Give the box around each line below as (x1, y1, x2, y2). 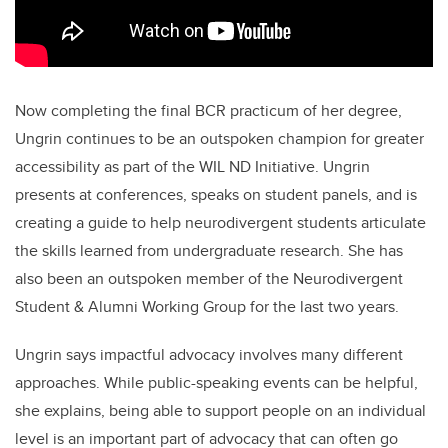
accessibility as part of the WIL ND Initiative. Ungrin (15, 155, 370, 179)
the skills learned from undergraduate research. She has (15, 239, 403, 263)
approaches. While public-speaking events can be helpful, (15, 371, 418, 395)
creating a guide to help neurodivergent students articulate (15, 211, 426, 235)
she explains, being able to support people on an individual (15, 399, 426, 423)
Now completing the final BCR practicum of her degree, (15, 99, 402, 123)
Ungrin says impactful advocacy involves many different (15, 343, 403, 367)
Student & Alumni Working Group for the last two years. (15, 295, 399, 319)
